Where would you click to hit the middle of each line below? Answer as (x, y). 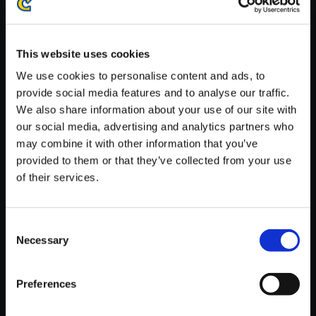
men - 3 (143, 160)
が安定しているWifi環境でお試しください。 (111, 21)
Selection (26, 243)
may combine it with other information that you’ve (137, 143)
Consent (25, 226)
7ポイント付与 (156, 198)
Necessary (42, 240)
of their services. (57, 177)
